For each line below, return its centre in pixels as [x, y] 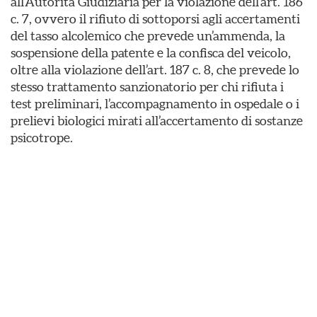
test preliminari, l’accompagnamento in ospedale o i [155, 104]
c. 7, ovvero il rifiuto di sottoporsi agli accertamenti [155, 19]
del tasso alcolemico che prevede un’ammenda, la [148, 36]
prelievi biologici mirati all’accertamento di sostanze [157, 121]
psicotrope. [42, 138]
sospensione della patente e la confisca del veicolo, [151, 53]
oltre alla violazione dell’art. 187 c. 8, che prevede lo [155, 70]
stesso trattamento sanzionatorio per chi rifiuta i [147, 87]
